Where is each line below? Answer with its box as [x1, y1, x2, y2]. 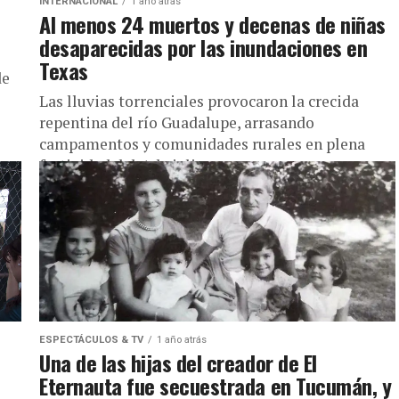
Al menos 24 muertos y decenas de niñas [39, 8, 386, 40]
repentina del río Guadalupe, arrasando [39, 112, 314, 133]
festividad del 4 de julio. [39, 155, 208, 175]
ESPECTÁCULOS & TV [39, 334, 143, 346]
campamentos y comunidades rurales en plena [39, 134, 365, 154]
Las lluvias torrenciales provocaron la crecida [39, 91, 359, 111]
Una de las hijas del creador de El [39, 346, 317, 379]
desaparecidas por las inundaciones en [39, 31, 368, 63]
